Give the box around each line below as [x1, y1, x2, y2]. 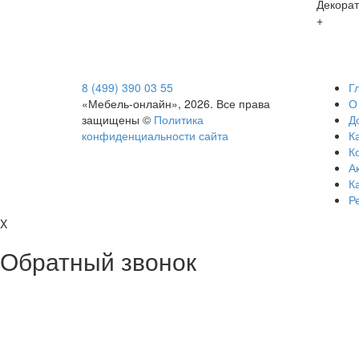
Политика [154, 111, 204, 127]
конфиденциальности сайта [82, 127, 228, 143]
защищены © [82, 111, 154, 127]
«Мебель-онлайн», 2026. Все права [82, 95, 270, 111]
